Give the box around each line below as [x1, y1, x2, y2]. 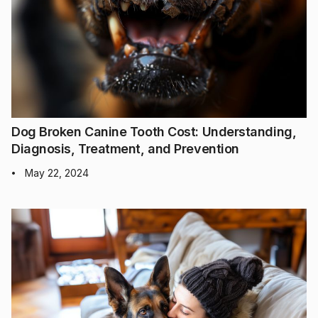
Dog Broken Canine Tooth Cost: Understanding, [11, 124, 297, 140]
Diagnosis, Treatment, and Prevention [11, 141, 239, 157]
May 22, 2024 [25, 167, 89, 180]
